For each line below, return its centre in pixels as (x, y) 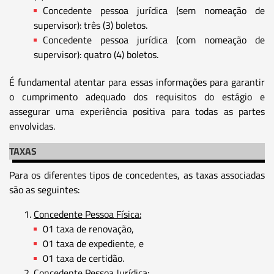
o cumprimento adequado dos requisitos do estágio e (137, 96)
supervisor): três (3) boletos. (91, 25)
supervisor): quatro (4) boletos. (96, 54)
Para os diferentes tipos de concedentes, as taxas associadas (137, 175)
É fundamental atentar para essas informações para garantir (137, 82)
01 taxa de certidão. (83, 258)
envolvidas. (32, 126)
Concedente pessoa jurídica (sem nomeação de (154, 10)
